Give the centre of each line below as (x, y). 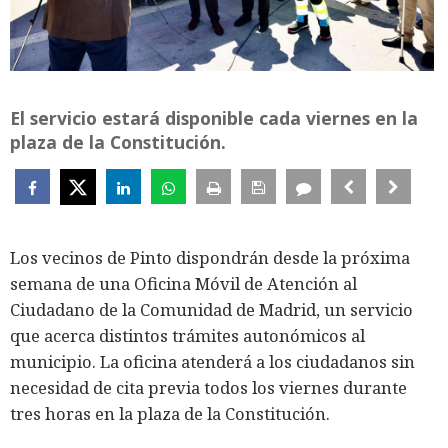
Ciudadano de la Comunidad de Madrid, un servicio (211, 310)
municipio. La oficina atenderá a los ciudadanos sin (212, 362)
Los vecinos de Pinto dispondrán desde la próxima (210, 258)
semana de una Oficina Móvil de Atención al (183, 284)
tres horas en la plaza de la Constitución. (170, 414)
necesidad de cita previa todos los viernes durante (208, 388)
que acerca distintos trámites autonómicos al (187, 336)
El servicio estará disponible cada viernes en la (214, 118)
